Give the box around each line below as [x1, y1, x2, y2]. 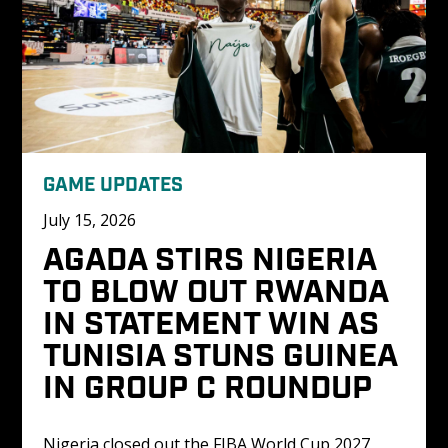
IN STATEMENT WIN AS [42, 300, 387, 339]
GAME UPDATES [42, 170, 183, 194]
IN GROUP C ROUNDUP [42, 364, 372, 403]
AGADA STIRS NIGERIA [42, 236, 384, 275]
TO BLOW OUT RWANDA [42, 268, 396, 307]
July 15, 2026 [42, 208, 136, 231]
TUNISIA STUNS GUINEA [42, 332, 405, 371]
